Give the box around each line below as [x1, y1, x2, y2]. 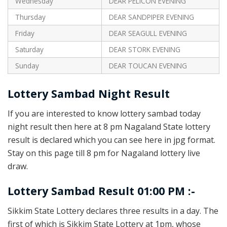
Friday [15, 28, 34, 39]
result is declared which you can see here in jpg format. [8, 134, 215, 145]
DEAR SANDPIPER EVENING [108, 12, 194, 22]
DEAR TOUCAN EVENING [108, 61, 187, 71]
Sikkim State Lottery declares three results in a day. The [8, 205, 218, 217]
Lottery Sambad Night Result [8, 86, 170, 101]
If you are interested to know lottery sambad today [8, 107, 201, 119]
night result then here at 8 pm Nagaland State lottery [8, 121, 210, 132]
